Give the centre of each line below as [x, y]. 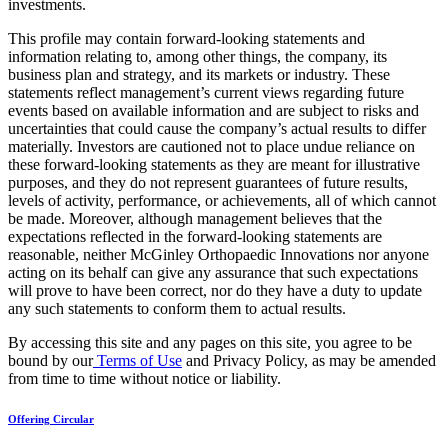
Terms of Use [137, 361]
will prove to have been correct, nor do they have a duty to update [215, 291]
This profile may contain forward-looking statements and [186, 39]
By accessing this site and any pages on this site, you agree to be [210, 343]
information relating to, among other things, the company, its [197, 57]
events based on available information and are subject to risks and [213, 111]
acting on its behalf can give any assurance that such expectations [213, 273]
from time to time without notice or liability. [144, 379]
